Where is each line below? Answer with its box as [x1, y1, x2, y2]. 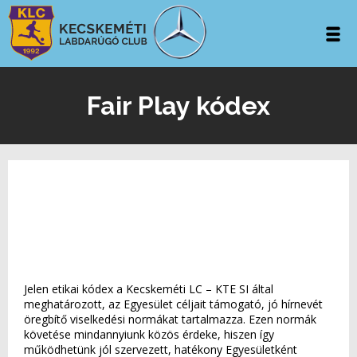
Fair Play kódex [87, 91, 270, 120]
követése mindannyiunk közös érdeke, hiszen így [24, 327, 274, 342]
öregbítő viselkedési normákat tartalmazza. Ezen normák [24, 312, 316, 327]
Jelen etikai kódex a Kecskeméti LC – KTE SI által [24, 281, 273, 296]
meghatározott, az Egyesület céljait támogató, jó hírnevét [24, 296, 323, 312]
